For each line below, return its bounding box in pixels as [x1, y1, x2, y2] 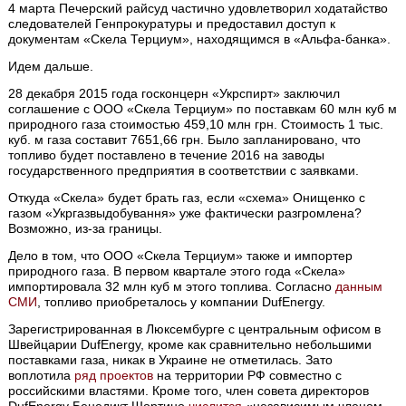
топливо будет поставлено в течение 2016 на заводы [8, 148, 325, 163]
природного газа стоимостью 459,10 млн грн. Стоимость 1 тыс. [8, 117, 384, 132]
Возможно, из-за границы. [8, 221, 163, 237]
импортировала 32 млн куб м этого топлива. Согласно [8, 279, 336, 295]
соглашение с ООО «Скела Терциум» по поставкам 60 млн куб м [8, 101, 398, 117]
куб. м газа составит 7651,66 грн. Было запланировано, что [8, 132, 362, 148]
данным [335, 279, 383, 295]
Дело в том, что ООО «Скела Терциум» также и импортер [8, 248, 353, 264]
